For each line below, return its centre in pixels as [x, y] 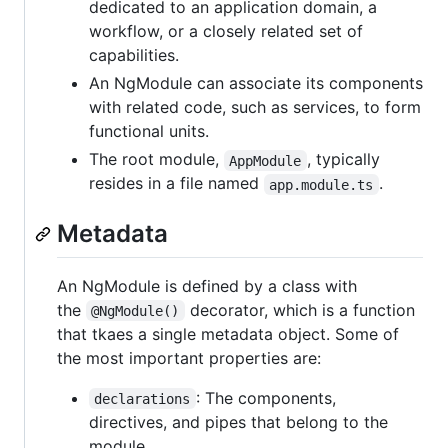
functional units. [149, 131]
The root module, [156, 159]
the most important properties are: [189, 357]
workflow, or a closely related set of [226, 31]
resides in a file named [176, 183]
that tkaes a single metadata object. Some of [228, 333]
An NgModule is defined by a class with [207, 285]
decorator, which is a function [302, 309]
